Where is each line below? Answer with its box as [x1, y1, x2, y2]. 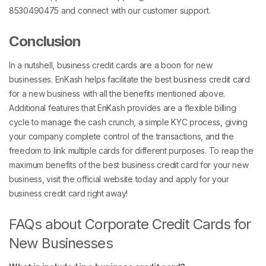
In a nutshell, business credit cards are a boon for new [9, 59, 213, 70]
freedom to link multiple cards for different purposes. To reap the [9, 145, 254, 156]
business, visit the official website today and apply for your [9, 173, 229, 184]
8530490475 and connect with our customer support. [9, 5, 211, 15]
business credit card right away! [9, 188, 128, 198]
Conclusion [9, 32, 81, 50]
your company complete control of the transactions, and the [9, 131, 234, 141]
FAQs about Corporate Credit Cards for [9, 215, 251, 233]
